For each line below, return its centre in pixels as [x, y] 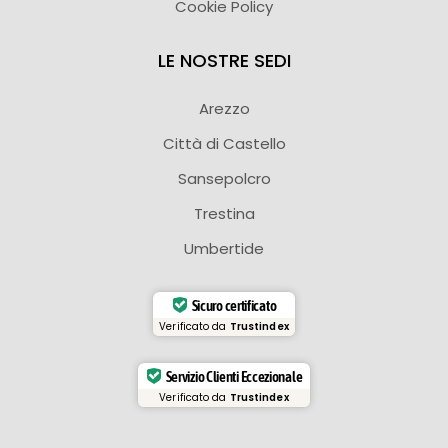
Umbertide [224, 249]
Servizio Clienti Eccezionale [234, 376]
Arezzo [224, 109]
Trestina [224, 214]
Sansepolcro [224, 179]
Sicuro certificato [234, 305]
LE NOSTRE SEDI [224, 61]
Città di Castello [224, 144]
